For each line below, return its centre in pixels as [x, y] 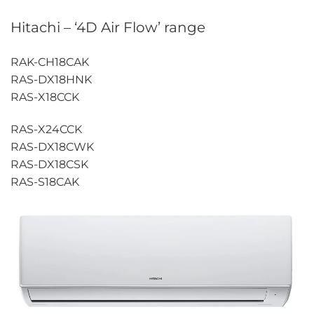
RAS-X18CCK [45, 97]
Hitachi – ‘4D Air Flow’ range [108, 28]
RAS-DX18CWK [52, 146]
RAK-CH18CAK [50, 62]
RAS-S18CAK [45, 182]
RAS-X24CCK [46, 129]
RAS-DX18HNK [51, 79]
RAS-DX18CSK [49, 164]
